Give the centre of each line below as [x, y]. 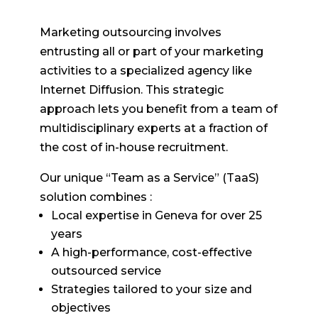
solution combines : [95, 197]
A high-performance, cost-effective [151, 252]
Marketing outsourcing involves [130, 32]
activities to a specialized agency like [146, 70]
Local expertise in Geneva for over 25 [156, 215]
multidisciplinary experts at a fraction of [153, 128]
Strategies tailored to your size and [151, 289]
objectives [81, 307]
